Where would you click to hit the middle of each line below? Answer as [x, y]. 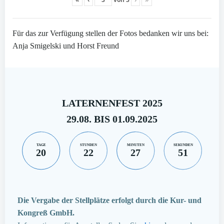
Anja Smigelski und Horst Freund [66, 46]
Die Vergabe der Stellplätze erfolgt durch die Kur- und [109, 200]
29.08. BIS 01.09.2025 [112, 119]
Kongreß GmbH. [46, 213]
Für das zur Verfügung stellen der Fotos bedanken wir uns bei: [110, 33]
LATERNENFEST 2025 [112, 103]
